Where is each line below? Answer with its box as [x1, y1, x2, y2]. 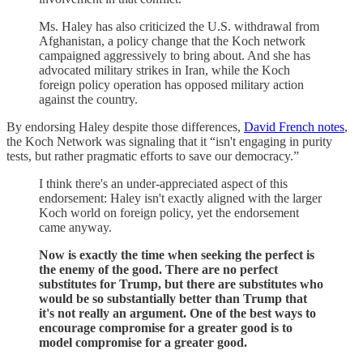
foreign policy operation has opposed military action [39, 78, 304, 92]
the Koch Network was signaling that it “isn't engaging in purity [6, 135, 332, 148]
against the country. [39, 92, 138, 106]
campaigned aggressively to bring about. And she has [39, 49, 310, 62]
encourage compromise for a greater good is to [39, 321, 293, 335]
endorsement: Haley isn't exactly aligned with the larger [39, 191, 322, 205]
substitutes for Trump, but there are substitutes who [39, 277, 323, 291]
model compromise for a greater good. [39, 335, 247, 349]
